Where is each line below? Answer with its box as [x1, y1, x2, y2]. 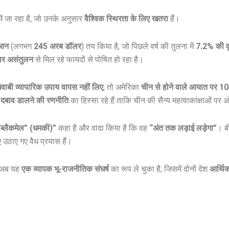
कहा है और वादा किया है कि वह [56, 123, 149, 133]
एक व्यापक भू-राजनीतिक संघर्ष [21, 164, 109, 174]
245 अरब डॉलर [34, 41, 81, 52]
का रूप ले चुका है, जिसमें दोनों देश [109, 164, 210, 174]
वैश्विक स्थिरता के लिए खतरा [84, 14, 168, 24]
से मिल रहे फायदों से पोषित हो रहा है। [33, 55, 144, 65]
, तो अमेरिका [103, 82, 141, 93]
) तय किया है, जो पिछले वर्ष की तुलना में [81, 41, 196, 52]
